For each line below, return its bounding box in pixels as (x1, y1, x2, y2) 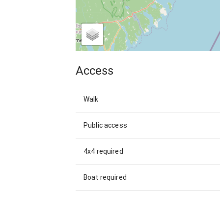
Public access (83, 121, 127, 130)
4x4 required (83, 147, 123, 156)
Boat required (83, 173, 127, 182)
